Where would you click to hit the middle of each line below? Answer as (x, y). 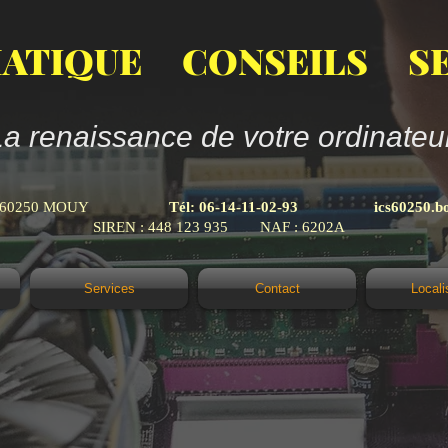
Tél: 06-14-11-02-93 (233, 207)
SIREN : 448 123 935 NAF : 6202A (218, 227)
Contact (277, 288)
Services (109, 288)
